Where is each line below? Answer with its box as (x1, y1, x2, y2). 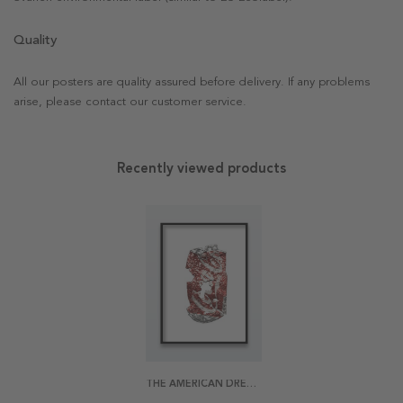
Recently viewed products (117, 160, 286, 177)
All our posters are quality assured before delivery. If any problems (13, 75, 370, 90)
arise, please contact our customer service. (13, 94, 246, 110)
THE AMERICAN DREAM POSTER (246, 377, 256, 390)
